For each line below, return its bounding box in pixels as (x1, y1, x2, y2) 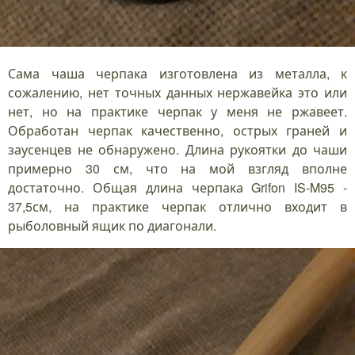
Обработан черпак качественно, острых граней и (8, 121, 347, 140)
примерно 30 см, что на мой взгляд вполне (8, 159, 347, 178)
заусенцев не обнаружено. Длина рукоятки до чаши (8, 140, 347, 159)
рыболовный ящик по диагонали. (8, 216, 216, 235)
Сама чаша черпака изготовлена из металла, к (8, 64, 347, 83)
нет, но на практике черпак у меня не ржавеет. (8, 102, 347, 121)
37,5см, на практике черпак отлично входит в (8, 197, 347, 216)
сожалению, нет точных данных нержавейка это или (8, 83, 347, 102)
